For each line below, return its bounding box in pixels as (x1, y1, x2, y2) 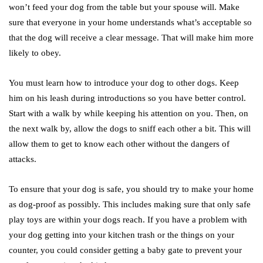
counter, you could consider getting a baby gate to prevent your (9, 245, 242, 255)
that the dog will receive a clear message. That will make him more (9, 33, 254, 43)
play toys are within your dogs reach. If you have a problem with (9, 215, 247, 225)
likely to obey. (9, 48, 61, 58)
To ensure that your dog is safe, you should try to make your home (9, 184, 254, 194)
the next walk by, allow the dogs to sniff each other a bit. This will (9, 124, 251, 134)
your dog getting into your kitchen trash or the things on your (9, 230, 234, 240)
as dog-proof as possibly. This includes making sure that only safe (9, 200, 251, 210)
